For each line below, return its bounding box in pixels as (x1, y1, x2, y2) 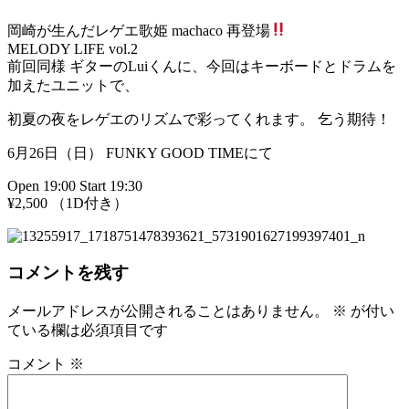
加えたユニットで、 (7, 77, 139, 93)
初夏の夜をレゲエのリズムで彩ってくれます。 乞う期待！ (7, 110, 391, 127)
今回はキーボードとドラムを (206, 58, 396, 74)
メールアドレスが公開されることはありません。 (7, 303, 329, 320)
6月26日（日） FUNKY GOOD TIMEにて (7, 144, 273, 161)
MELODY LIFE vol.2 (7, 40, 138, 57)
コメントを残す (7, 263, 129, 283)
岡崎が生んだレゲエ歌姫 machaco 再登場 (7, 22, 270, 38)
